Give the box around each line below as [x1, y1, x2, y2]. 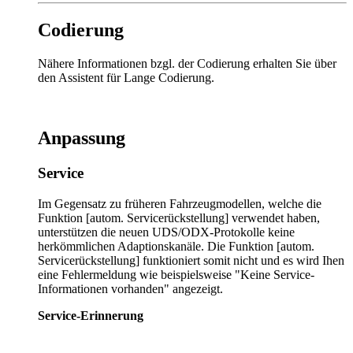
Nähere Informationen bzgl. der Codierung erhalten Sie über [38, 57, 336, 71]
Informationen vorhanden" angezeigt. [38, 281, 223, 295]
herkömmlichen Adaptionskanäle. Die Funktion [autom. [38, 239, 314, 253]
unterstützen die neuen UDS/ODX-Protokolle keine [38, 225, 295, 239]
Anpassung [38, 128, 125, 149]
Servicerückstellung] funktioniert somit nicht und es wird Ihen [38, 253, 344, 267]
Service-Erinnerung [38, 308, 143, 322]
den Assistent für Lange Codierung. [38, 71, 214, 85]
